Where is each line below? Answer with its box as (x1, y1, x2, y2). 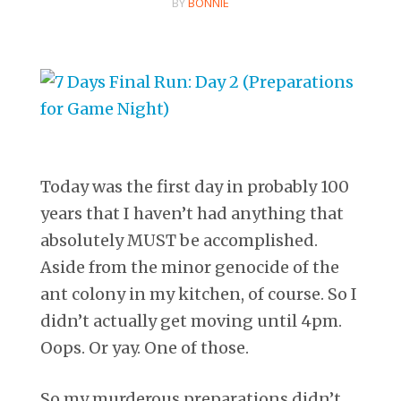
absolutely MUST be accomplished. (40, 229, 318, 251)
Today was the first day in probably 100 (40, 175, 349, 197)
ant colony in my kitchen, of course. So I (40, 283, 357, 304)
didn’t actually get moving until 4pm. (40, 310, 342, 331)
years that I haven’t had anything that (40, 202, 344, 224)
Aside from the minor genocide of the (40, 256, 339, 277)
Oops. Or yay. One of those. (40, 337, 249, 358)
